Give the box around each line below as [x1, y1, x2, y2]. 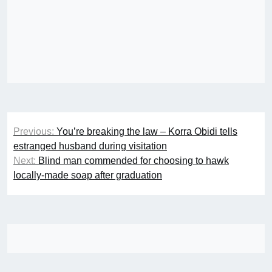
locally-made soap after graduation [13, 170, 162, 181]
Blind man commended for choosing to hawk [38, 155, 229, 166]
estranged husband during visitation [13, 141, 167, 152]
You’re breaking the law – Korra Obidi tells [56, 126, 237, 137]
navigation [7, 134, 97, 155]
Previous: [13, 126, 54, 137]
